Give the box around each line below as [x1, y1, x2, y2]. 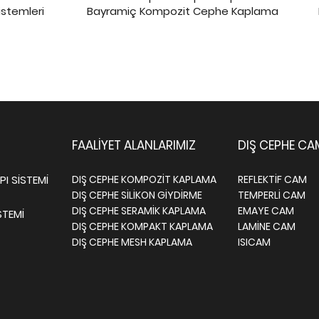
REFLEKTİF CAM [238, 172, 307, 187]
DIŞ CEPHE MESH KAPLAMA [72, 235, 192, 249]
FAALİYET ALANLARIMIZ [72, 137, 196, 154]
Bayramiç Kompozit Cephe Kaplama [87, 4, 278, 19]
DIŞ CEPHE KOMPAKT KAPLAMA [72, 219, 213, 234]
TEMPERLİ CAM [238, 188, 305, 202]
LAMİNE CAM [238, 219, 296, 234]
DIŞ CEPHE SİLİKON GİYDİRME [72, 188, 202, 202]
